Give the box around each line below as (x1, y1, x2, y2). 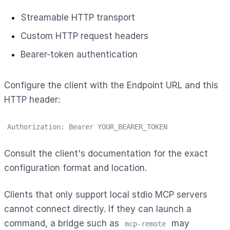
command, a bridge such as (4, 218, 122, 228)
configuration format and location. (4, 162, 147, 173)
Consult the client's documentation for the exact (4, 148, 208, 159)
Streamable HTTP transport (21, 12, 135, 23)
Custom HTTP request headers (21, 30, 148, 41)
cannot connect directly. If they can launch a (4, 203, 191, 214)
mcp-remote (125, 219, 166, 228)
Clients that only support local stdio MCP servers (4, 189, 207, 200)
